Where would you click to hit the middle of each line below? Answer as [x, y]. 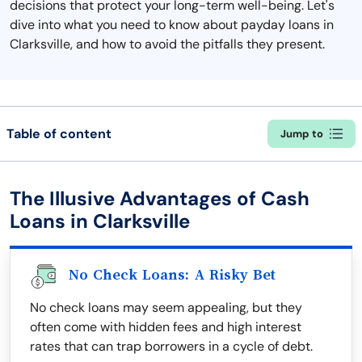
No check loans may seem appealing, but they [166, 307]
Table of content [59, 133]
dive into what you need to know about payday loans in [172, 25]
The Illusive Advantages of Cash [160, 198]
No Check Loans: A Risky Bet [172, 275]
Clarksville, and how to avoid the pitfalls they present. [167, 44]
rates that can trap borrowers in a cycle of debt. [171, 346]
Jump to [302, 134]
